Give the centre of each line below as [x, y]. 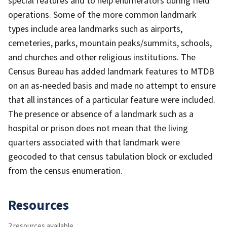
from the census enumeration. [65, 170]
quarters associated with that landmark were [94, 142]
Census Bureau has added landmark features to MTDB [111, 71]
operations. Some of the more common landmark [102, 14]
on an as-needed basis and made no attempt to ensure [112, 85]
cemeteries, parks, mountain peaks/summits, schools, [110, 43]
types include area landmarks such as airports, [95, 28]
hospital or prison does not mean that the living [98, 128]
